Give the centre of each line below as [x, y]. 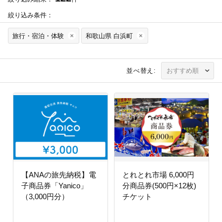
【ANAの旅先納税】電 [59, 174]
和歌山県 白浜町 [109, 36]
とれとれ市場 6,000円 [158, 174]
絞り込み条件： [30, 15]
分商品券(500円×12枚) [159, 185]
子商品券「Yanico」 [55, 185]
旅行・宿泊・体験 [38, 36]
